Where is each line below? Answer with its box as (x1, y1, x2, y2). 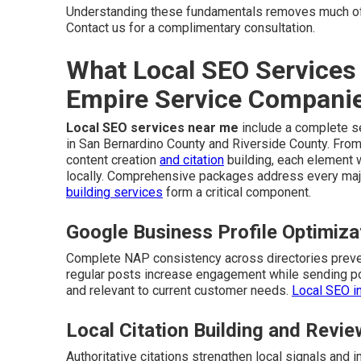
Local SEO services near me (66, 120, 239, 135)
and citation (160, 152, 224, 168)
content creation (66, 152, 160, 168)
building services (66, 185, 163, 200)
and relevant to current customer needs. (66, 283, 292, 298)
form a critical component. (163, 185, 311, 200)
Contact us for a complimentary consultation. (66, 20, 315, 35)
